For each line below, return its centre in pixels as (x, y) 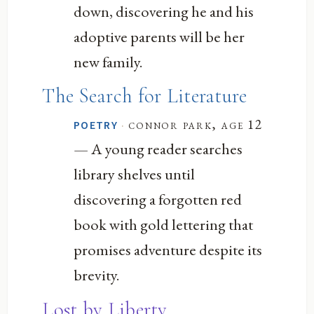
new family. (109, 61)
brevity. (97, 275)
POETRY (96, 126)
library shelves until (135, 174)
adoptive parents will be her (159, 36)
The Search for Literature (145, 96)
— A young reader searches (158, 149)
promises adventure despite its (168, 250)
